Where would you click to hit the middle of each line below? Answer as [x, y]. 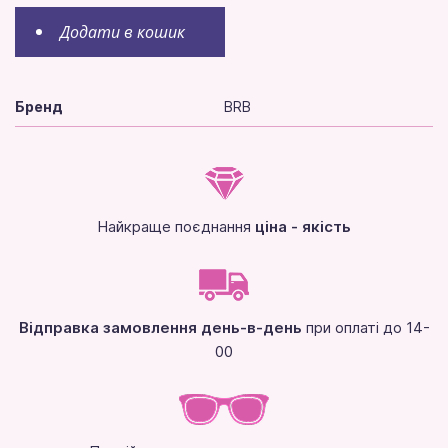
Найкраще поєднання [176, 227]
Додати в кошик [122, 32]
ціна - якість [303, 227]
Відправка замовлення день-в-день [160, 328]
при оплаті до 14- [365, 328]
